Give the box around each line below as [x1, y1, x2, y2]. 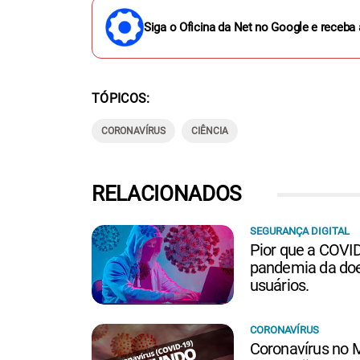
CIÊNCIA [191, 125, 228, 137]
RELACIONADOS [92, 182, 242, 206]
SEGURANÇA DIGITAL [249, 225, 350, 237]
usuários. [249, 276, 309, 295]
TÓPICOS [92, 91, 147, 106]
